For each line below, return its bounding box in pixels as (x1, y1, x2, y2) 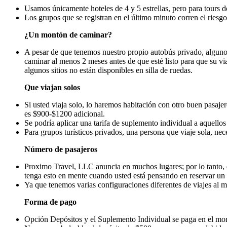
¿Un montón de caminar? (24, 30, 112, 39)
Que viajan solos (24, 83, 80, 92)
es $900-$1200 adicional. (24, 109, 105, 118)
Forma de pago (24, 197, 77, 206)
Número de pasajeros (24, 144, 97, 154)
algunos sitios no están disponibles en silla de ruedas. (24, 65, 193, 74)
